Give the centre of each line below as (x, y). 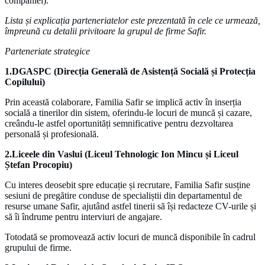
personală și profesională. (52, 134)
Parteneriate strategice (47, 51)
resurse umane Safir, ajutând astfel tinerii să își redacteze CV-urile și (130, 206)
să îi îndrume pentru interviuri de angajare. (83, 216)
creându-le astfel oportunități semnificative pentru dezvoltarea (119, 123)
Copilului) (25, 82)
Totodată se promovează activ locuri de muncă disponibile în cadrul (130, 237)
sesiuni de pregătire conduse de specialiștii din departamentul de (123, 195)
